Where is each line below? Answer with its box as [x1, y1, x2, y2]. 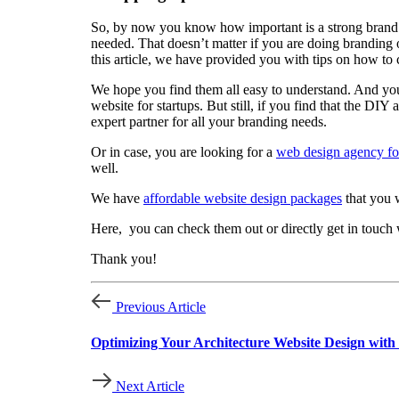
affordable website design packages [143, 191, 342, 207]
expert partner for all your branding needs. [91, 114, 327, 130]
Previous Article [116, 299, 206, 315]
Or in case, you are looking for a [91, 144, 276, 160]
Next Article [116, 378, 184, 394]
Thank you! [91, 251, 157, 267]
